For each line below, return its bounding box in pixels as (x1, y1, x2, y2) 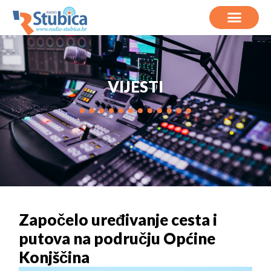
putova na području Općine (19, 228, 216, 248)
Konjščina (19, 247, 90, 267)
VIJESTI (108, 76, 163, 96)
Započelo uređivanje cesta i (19, 209, 218, 229)
